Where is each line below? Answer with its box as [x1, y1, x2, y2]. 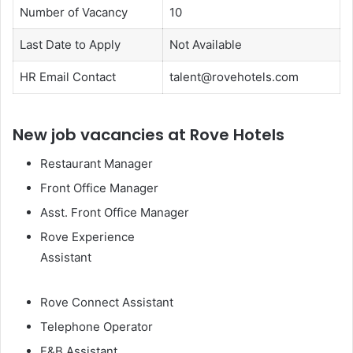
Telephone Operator [40, 318, 153, 334]
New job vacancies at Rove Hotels [13, 123, 284, 146]
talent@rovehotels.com [169, 69, 299, 85]
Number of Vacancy [19, 5, 128, 20]
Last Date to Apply [19, 37, 121, 53]
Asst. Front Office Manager [40, 204, 189, 220]
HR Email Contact [19, 69, 116, 85]
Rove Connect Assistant [40, 294, 173, 310]
